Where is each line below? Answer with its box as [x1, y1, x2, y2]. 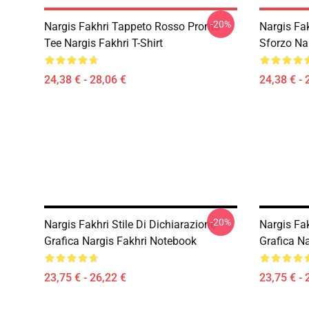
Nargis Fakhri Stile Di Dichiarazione [44, 218, 216, 231]
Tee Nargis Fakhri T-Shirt [44, 37, 163, 50]
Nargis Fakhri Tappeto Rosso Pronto [44, 20, 220, 33]
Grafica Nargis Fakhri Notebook [44, 235, 197, 248]
